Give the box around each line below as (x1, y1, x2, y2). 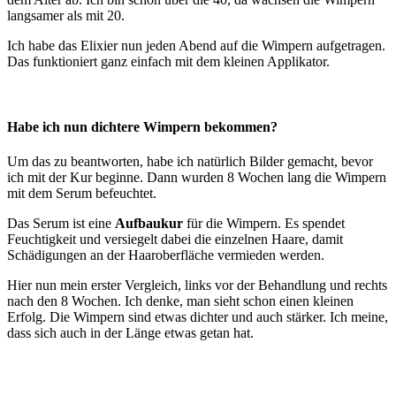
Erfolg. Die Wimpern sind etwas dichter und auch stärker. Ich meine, (7, 308, 388, 324)
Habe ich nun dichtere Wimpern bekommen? (7, 118, 278, 134)
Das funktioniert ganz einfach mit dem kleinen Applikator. (7, 54, 330, 70)
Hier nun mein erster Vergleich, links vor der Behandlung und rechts (7, 277, 387, 293)
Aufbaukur (115, 215, 183, 231)
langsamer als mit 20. (7, 8, 125, 24)
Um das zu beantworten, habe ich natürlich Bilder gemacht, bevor (7, 153, 373, 169)
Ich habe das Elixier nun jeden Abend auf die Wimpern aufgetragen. (7, 38, 385, 54)
